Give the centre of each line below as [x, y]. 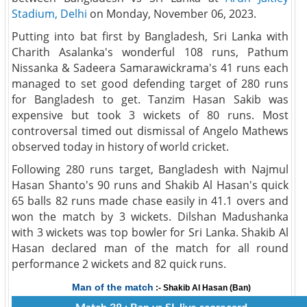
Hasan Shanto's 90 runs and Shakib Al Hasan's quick [150, 185]
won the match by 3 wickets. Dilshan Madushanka [150, 217]
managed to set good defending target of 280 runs [150, 84]
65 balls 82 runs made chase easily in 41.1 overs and [150, 201]
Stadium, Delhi [49, 14]
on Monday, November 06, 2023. [172, 14]
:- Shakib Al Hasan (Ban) [202, 288]
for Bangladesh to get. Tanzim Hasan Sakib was [150, 99]
